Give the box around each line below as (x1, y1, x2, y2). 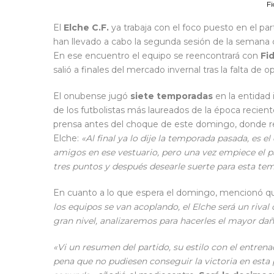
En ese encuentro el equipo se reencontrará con (53, 50, 261, 62)
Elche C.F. (64, 22, 109, 34)
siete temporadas (130, 91, 213, 102)
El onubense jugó (53, 91, 130, 102)
